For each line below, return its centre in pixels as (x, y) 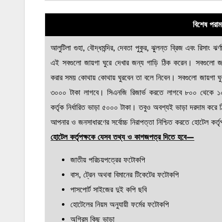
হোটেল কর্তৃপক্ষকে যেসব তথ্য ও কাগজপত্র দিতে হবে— (123, 137)
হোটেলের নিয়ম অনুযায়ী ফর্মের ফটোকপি (120, 205)
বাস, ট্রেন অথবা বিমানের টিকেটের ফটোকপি (125, 175)
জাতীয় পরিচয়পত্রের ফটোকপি (108, 160)
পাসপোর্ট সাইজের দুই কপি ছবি (109, 190)
